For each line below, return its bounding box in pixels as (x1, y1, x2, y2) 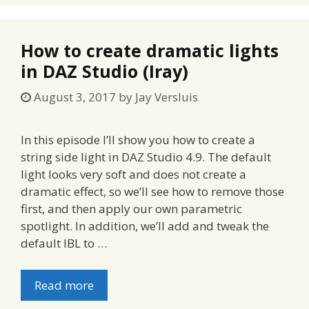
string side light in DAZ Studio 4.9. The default (21, 149, 271, 166)
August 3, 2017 (34, 89, 116, 106)
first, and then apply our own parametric (21, 201, 242, 217)
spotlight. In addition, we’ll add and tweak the (21, 218, 269, 235)
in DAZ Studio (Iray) (21, 59, 188, 83)
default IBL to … (21, 235, 107, 252)
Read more (34, 277, 94, 293)
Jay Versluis (135, 89, 198, 106)
